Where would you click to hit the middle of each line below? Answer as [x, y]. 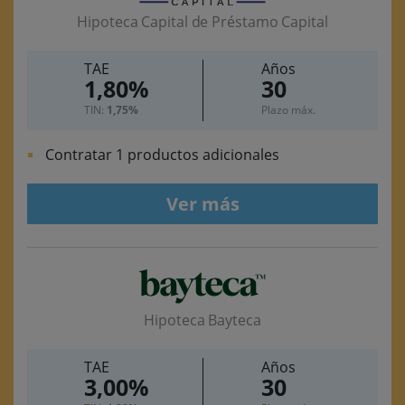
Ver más [202, 204]
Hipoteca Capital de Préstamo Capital [202, 22]
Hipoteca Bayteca [202, 320]
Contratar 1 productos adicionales [162, 155]
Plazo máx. [288, 110]
